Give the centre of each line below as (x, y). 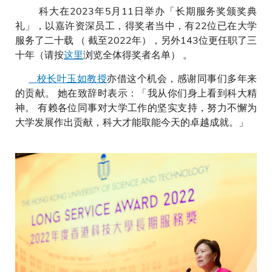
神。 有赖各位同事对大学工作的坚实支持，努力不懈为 (136, 107)
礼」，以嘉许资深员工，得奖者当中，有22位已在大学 (136, 25)
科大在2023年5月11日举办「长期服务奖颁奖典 (136, 10)
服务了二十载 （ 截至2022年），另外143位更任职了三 (136, 39)
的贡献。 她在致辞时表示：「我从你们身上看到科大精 (136, 92)
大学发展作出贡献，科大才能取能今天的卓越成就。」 (133, 121)
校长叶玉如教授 (68, 78)
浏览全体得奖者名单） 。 (139, 54)
